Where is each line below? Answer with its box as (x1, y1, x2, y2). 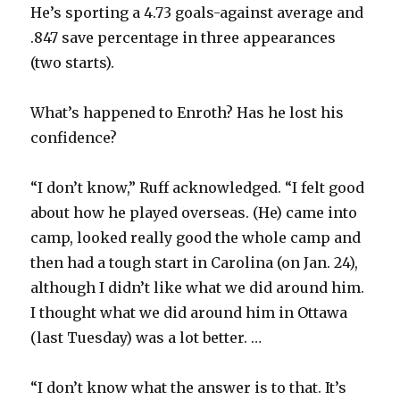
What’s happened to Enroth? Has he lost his (30, 103, 345, 121)
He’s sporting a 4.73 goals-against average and (30, 3, 364, 21)
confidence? (30, 128, 118, 146)
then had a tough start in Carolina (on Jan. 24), (30, 253, 359, 271)
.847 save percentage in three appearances (30, 28, 337, 46)
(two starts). (30, 53, 115, 71)
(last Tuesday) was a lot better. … (30, 328, 262, 346)
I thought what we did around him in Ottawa (30, 303, 348, 321)
